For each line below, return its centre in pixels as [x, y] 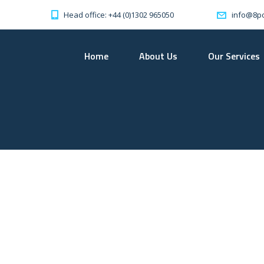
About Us [158, 56]
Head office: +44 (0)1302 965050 [119, 14]
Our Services [234, 56]
